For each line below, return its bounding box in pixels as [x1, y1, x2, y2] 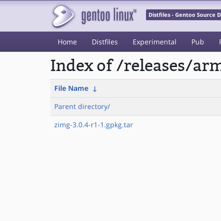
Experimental [133, 37, 177, 46]
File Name [54, 83, 88, 93]
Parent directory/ [54, 102, 110, 111]
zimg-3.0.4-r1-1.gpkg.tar [54, 120, 133, 129]
